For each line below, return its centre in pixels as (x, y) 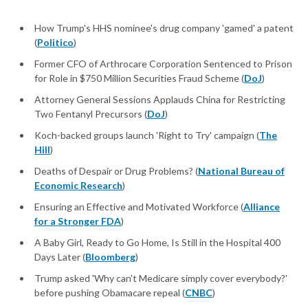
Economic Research (78, 186)
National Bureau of (241, 171)
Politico (55, 43)
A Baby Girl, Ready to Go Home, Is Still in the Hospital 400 (157, 243)
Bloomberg (110, 257)
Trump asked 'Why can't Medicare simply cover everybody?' (161, 278)
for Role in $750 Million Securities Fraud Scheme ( (139, 78)
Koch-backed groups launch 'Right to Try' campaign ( (147, 135)
